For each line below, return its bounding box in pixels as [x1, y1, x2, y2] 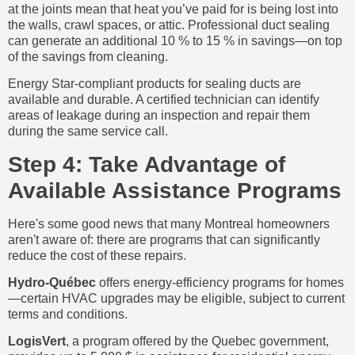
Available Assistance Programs [8, 177, 342, 203]
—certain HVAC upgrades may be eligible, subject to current [8, 291, 345, 305]
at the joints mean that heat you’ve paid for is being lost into [8, 2, 338, 16]
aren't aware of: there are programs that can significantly [8, 232, 320, 246]
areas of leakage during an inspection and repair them [8, 109, 310, 123]
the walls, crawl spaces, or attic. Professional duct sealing [8, 17, 330, 32]
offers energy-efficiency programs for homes [96, 275, 344, 289]
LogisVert [8, 334, 66, 349]
